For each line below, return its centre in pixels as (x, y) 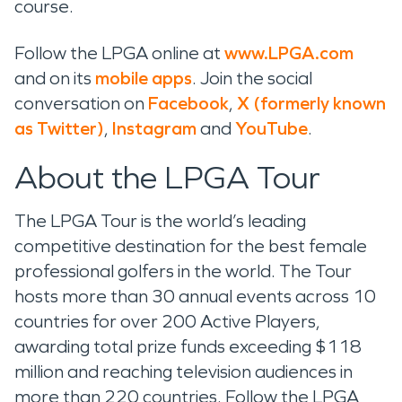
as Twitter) (59, 128)
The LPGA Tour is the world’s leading (160, 220)
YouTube (271, 128)
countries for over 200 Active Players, (167, 321)
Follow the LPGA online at (119, 52)
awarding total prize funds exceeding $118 (188, 346)
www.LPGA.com (289, 52)
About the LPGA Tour (167, 178)
